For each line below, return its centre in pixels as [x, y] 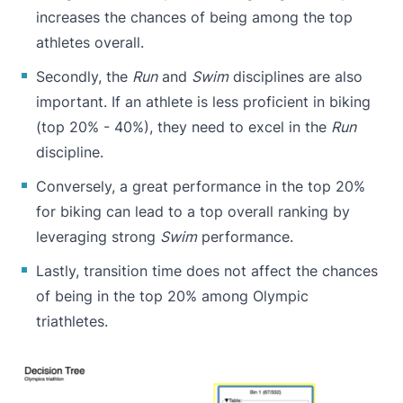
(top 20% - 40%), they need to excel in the [184, 127]
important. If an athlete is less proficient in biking [203, 102]
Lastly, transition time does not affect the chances [207, 271]
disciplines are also [296, 77]
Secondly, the [84, 77]
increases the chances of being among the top [194, 18]
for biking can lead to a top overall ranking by [193, 212]
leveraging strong [98, 237]
